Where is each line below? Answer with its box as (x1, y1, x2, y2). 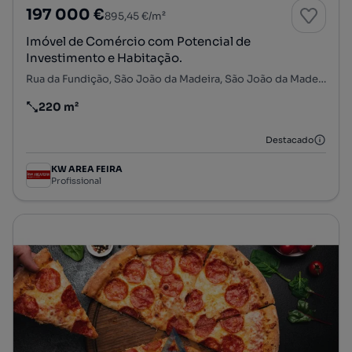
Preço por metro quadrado (25, 106, 174, 121)
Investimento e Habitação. (26, 49, 182, 65)
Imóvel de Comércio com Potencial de (26, 33, 251, 49)
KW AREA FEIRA (51, 163, 123, 175)
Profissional (51, 175, 101, 187)
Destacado (266, 134, 313, 145)
